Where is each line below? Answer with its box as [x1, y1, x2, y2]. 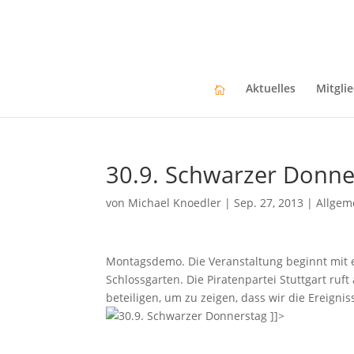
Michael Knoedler [128, 195, 222, 210]
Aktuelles [246, 81, 296, 96]
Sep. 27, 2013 [234, 195, 304, 210]
